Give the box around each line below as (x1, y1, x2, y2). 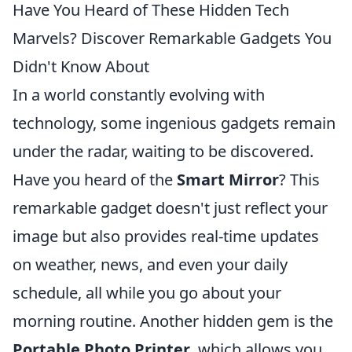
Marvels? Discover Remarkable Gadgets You (13, 27, 332, 49)
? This (279, 169, 320, 191)
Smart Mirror (177, 169, 279, 191)
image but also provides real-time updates (13, 225, 319, 247)
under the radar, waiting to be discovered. (13, 141, 313, 163)
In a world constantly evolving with (13, 84, 265, 106)
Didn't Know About (13, 56, 149, 78)
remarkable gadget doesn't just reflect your (13, 197, 328, 219)
